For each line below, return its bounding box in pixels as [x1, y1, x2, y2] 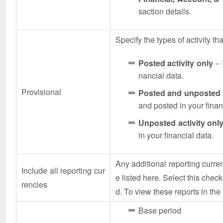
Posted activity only [138, 57, 213, 69]
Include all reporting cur [21, 164, 105, 176]
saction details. [138, 5, 191, 17]
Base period [138, 204, 181, 216]
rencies [21, 178, 47, 190]
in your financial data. [138, 129, 214, 141]
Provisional [21, 86, 61, 98]
